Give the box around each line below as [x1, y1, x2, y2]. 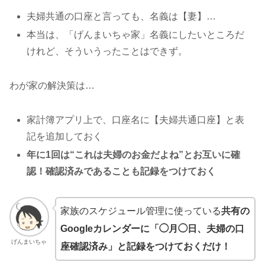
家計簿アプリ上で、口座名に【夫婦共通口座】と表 [27, 115, 245, 125]
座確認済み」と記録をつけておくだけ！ [60, 241, 231, 252]
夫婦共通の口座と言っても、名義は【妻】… [27, 11, 216, 22]
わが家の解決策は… [9, 80, 95, 91]
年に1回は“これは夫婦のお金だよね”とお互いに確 [27, 150, 241, 160]
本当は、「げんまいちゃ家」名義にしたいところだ [27, 30, 245, 40]
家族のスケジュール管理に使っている [60, 206, 221, 216]
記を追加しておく [27, 131, 103, 142]
